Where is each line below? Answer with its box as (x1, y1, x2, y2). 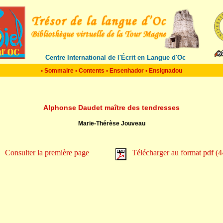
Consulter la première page (5, 148, 89, 157)
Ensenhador (110, 67, 144, 74)
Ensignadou (149, 67, 182, 74)
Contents (79, 67, 105, 74)
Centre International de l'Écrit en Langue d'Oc (45, 54, 186, 61)
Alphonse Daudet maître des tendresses (43, 104, 180, 111)
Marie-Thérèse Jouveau (78, 120, 145, 127)
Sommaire (44, 67, 74, 74)
